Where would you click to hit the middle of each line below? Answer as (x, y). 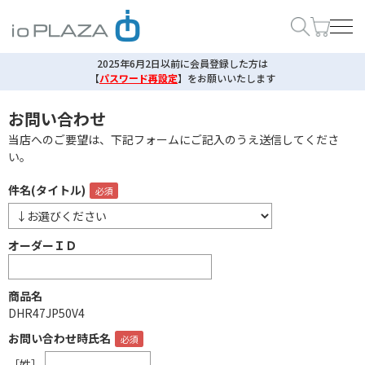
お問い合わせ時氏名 (59, 338)
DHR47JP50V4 (46, 313)
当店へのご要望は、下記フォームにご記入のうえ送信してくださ (174, 139)
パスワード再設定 (139, 78)
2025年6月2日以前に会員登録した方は (182, 63)
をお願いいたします (231, 78)
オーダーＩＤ (42, 245)
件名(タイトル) (47, 190)
